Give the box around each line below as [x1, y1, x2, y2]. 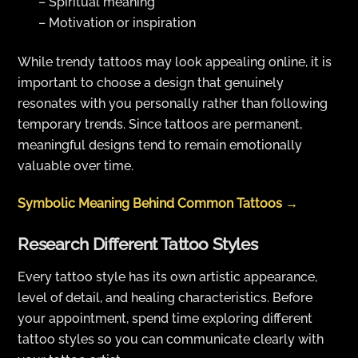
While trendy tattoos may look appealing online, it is [18, 54, 332, 70]
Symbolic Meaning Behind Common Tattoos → [18, 195, 299, 211]
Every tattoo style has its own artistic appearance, [18, 268, 318, 284]
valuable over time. [18, 157, 134, 173]
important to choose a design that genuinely [18, 74, 284, 90]
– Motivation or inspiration [38, 15, 196, 31]
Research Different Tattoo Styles [18, 234, 258, 255]
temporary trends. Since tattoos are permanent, [18, 116, 303, 132]
